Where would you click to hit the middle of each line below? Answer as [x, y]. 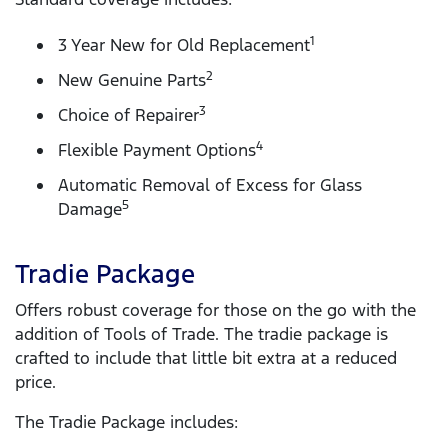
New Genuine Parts [132, 79]
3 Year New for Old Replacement [184, 44]
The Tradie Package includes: [126, 422]
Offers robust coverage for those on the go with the [215, 310]
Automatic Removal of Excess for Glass [210, 184]
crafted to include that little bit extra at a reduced [206, 358]
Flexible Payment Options [157, 149]
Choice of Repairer [128, 114]
